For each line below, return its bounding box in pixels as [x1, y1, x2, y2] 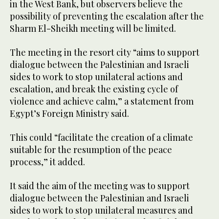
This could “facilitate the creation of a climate [10, 131, 193, 144]
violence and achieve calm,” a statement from [10, 95, 194, 108]
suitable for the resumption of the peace [10, 144, 172, 156]
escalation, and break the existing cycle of [10, 83, 178, 95]
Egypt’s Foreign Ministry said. [10, 108, 129, 120]
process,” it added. [10, 156, 85, 168]
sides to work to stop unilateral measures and [10, 204, 193, 217]
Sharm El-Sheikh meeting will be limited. [10, 22, 176, 35]
